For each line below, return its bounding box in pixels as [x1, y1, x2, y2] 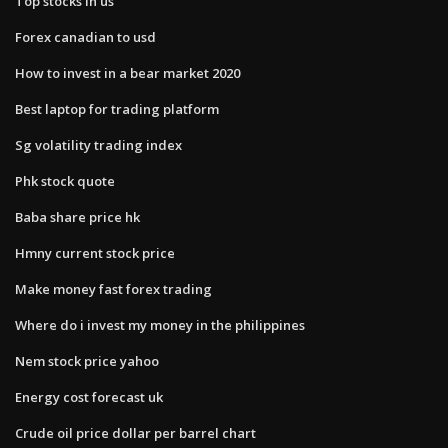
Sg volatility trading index [15, 135, 182, 154]
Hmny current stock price [15, 243, 175, 262]
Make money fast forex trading [15, 279, 212, 298]
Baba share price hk [15, 207, 140, 226]
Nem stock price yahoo [15, 351, 159, 370]
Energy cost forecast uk [15, 387, 163, 406]
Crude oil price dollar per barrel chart [15, 423, 256, 442]
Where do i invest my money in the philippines [15, 315, 305, 334]
